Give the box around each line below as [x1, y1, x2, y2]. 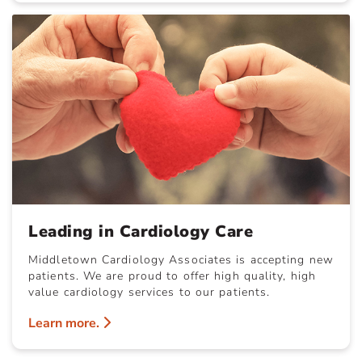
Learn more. [28, 314, 103, 332]
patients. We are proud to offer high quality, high [28, 267, 317, 284]
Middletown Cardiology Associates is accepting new [28, 251, 334, 267]
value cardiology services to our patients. [28, 284, 271, 300]
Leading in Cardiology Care [28, 220, 253, 242]
